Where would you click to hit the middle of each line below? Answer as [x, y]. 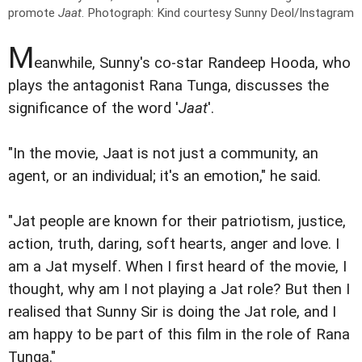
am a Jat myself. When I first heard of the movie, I [177, 267]
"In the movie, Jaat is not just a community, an [163, 154]
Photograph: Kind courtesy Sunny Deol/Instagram [221, 13]
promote [33, 13]
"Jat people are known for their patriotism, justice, [177, 222]
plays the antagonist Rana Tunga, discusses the [168, 86]
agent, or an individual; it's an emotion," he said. [164, 177]
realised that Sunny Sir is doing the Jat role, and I [172, 312]
